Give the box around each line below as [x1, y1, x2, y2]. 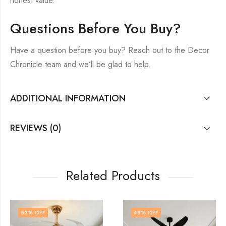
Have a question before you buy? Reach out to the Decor [10, 44, 209, 56]
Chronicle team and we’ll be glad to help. [10, 58, 151, 70]
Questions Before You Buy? [10, 18, 181, 39]
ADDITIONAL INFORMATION [10, 91, 126, 105]
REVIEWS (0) [10, 122, 61, 135]
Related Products [66, 166, 160, 186]
